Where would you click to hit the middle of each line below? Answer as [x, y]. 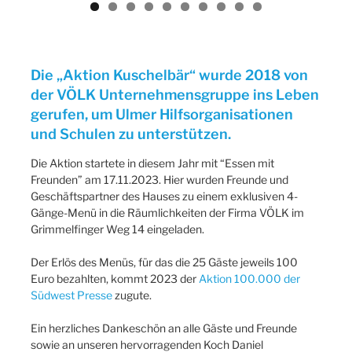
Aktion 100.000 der [249, 278]
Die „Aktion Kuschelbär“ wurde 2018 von [169, 75]
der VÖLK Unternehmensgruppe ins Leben [175, 95]
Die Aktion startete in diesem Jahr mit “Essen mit [152, 163]
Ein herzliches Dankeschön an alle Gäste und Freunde [164, 328]
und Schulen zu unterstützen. [131, 134]
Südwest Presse [71, 295]
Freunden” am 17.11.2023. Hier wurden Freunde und [159, 179]
